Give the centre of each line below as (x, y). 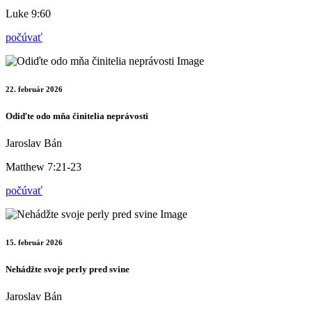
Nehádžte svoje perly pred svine (68, 270)
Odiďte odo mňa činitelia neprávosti (77, 116)
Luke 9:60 (28, 14)
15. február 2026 (34, 243)
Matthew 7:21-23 (44, 167)
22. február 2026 (34, 89)
